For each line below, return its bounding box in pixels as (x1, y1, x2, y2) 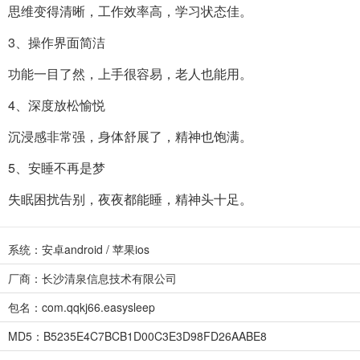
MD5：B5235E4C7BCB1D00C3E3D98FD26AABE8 (8, 328, 267, 345)
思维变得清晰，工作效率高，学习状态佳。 (8, 2, 252, 21)
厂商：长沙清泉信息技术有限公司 (8, 270, 177, 287)
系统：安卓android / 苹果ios (8, 241, 149, 258)
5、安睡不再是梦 (8, 158, 105, 178)
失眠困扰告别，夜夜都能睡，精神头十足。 (8, 190, 252, 209)
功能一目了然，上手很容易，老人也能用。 (8, 64, 252, 84)
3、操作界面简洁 (8, 33, 105, 52)
